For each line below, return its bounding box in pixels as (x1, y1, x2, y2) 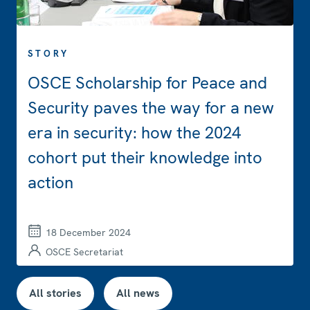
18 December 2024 (46, 226, 131, 239)
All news (116, 286, 160, 300)
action (28, 172, 73, 193)
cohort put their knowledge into (28, 147, 262, 168)
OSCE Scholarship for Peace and (28, 72, 267, 93)
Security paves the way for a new (28, 97, 274, 118)
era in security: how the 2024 (28, 122, 241, 143)
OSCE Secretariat (46, 246, 123, 258)
